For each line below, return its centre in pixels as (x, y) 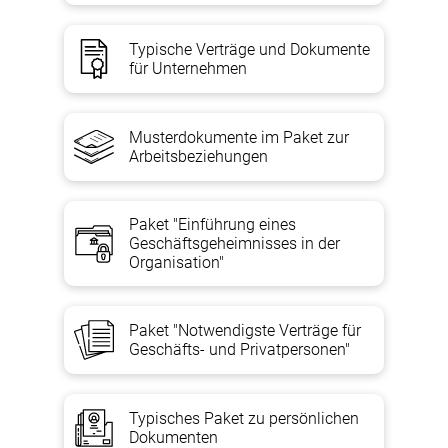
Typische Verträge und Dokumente (249, 49)
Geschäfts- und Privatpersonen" (239, 349)
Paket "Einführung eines (212, 224)
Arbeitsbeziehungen (198, 156)
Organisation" (176, 262)
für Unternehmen (188, 68)
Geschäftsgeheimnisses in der (234, 243)
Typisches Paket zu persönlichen (244, 418)
